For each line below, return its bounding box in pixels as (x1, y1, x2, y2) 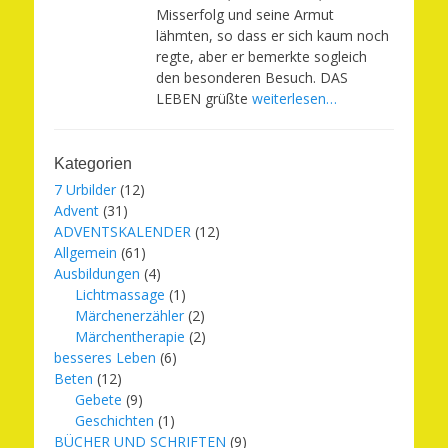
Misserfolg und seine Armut (156, 5, 334, 24)
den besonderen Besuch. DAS (156, 68, 348, 87)
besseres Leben (54, 348, 156, 367)
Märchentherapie (75, 327, 185, 346)
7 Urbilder (54, 180, 116, 199)
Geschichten (75, 411, 154, 430)
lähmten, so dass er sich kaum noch (156, 26, 389, 45)
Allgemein (54, 243, 117, 262)
